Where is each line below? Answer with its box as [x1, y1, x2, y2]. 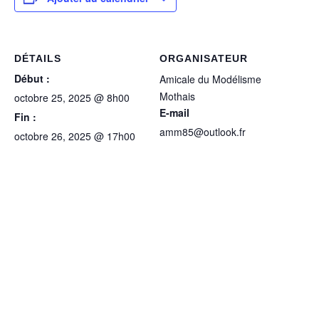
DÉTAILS [14, 53, 61, 64]
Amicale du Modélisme [159, 72, 261, 86]
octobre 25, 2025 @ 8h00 [14, 90, 130, 105]
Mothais [159, 89, 195, 103]
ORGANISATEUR [159, 53, 248, 64]
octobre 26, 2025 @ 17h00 [14, 129, 135, 143]
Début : [14, 71, 50, 85]
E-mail [159, 105, 189, 120]
